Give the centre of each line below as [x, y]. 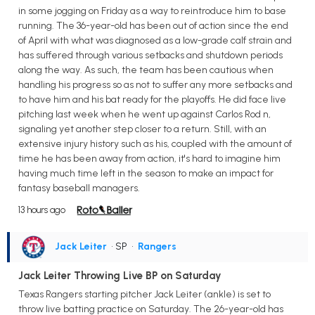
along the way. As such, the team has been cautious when [146, 70]
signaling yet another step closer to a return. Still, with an [142, 129]
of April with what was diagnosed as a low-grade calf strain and [155, 40]
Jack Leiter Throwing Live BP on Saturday [120, 275]
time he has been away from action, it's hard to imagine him [149, 158]
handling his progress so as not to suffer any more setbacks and [155, 84]
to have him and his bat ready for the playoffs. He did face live [152, 99]
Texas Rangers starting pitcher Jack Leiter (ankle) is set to [144, 294]
